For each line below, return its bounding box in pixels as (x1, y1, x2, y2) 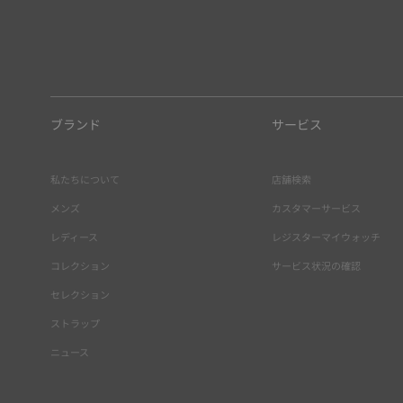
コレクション (50, 258, 110, 273)
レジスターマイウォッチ (272, 229, 381, 244)
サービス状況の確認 (272, 258, 362, 273)
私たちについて (50, 172, 120, 186)
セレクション (50, 287, 110, 301)
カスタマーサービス (272, 201, 362, 215)
